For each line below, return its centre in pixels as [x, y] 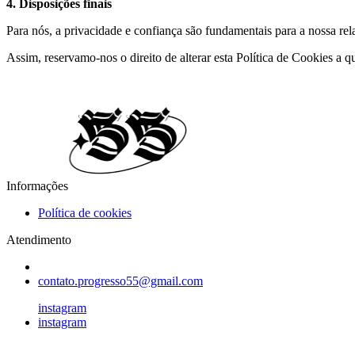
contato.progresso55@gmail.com [120, 281]
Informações [37, 186]
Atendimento [39, 240]
